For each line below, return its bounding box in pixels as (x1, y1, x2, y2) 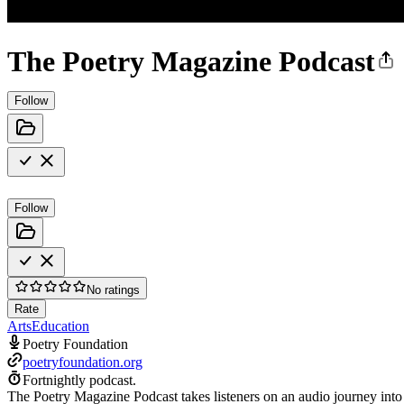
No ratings (87, 282, 140, 297)
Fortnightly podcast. (23, 372, 136, 388)
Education (32, 317, 89, 334)
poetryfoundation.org (23, 353, 142, 370)
